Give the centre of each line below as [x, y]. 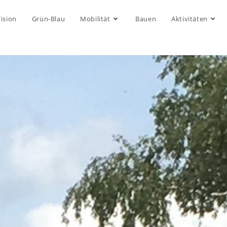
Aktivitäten [190, 19]
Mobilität [95, 19]
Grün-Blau [48, 19]
